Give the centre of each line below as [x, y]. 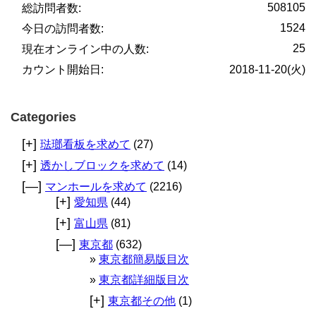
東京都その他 [142, 301]
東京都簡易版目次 [144, 260]
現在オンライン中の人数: [85, 49]
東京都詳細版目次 [144, 280]
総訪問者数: [51, 8]
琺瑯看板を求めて [85, 145]
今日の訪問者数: [63, 29]
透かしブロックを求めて [102, 166]
